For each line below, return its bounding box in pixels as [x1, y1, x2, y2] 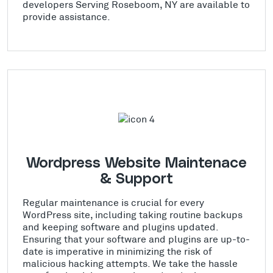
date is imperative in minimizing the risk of [23, 245, 212, 257]
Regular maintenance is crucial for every [23, 196, 204, 208]
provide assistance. [23, 10, 110, 23]
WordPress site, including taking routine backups [23, 208, 243, 221]
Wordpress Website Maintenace [26, 156, 247, 171]
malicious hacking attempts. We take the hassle [23, 257, 238, 269]
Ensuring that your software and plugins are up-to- [23, 233, 250, 245]
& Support [100, 172, 173, 187]
